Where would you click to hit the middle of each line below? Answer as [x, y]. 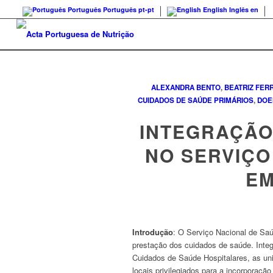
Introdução [153, 232]
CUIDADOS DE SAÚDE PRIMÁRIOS [196, 100]
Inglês [239, 9]
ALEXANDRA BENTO [186, 87]
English [215, 9]
